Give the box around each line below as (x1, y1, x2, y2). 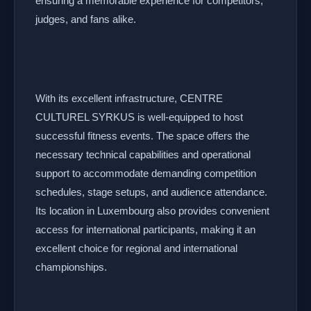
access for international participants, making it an (35, 224, 255, 235)
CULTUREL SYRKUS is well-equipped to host (35, 111, 243, 123)
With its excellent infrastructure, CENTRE (35, 92, 223, 104)
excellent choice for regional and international (35, 242, 237, 254)
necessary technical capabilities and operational (35, 149, 251, 160)
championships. (35, 261, 107, 273)
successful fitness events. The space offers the (35, 130, 249, 142)
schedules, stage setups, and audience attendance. (35, 186, 267, 198)
